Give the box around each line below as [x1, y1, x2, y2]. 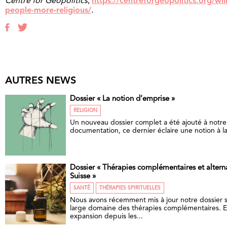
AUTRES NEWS [5, 76, 76, 87]
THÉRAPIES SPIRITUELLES [99, 185, 161, 191]
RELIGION [73, 108, 97, 113]
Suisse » [70, 173, 96, 181]
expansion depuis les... [70, 213, 143, 220]
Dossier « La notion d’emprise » [70, 95, 175, 103]
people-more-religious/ [5, 7, 91, 15]
